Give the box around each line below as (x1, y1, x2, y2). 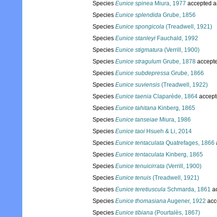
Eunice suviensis (115, 81, 160, 89)
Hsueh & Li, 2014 (145, 128, 192, 135)
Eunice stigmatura (115, 46, 163, 54)
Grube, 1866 (170, 70, 204, 77)
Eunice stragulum (115, 58, 161, 65)
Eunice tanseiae (115, 116, 158, 124)
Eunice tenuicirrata (115, 163, 165, 170)
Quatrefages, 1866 (164, 139, 215, 147)
